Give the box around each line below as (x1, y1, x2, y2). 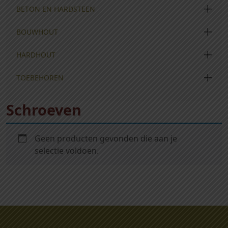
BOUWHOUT (16, 27, 58, 37)
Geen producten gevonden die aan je (35, 133, 177, 144)
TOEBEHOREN (16, 73, 64, 82)
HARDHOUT (16, 50, 55, 60)
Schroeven (6, 100, 81, 120)
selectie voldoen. (35, 145, 99, 156)
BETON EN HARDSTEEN (16, 4, 95, 14)
